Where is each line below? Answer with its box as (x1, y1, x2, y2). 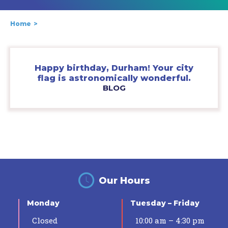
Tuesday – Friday (130, 198, 199, 208)
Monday (27, 198, 60, 208)
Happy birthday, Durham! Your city (35, 63, 193, 73)
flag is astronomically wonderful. (37, 73, 191, 83)
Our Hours (98, 175, 150, 186)
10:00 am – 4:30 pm (135, 215, 205, 226)
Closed (32, 215, 58, 226)
